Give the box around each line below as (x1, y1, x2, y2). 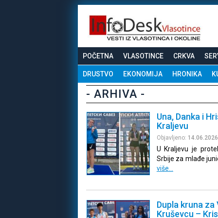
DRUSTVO (83, 70, 113, 78)
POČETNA (83, 52, 113, 60)
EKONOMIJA (123, 70, 163, 78)
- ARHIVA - (86, 87, 145, 101)
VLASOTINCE (123, 52, 163, 60)
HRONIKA (172, 70, 202, 78)
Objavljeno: (156, 134, 188, 141)
